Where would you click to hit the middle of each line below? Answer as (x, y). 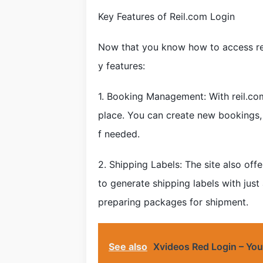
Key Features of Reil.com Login (166, 16)
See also (128, 247)
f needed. (119, 134)
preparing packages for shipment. (173, 202)
